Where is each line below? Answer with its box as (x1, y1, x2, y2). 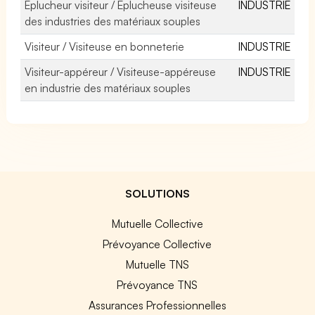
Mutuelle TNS (125, 257, 189, 271)
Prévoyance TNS (117, 277, 198, 292)
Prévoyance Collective (103, 236, 212, 251)
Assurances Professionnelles (88, 297, 226, 312)
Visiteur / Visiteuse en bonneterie (25, 39, 185, 53)
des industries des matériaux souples (25, 13, 201, 28)
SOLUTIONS (125, 186, 190, 200)
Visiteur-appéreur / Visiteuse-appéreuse (25, 64, 217, 79)
